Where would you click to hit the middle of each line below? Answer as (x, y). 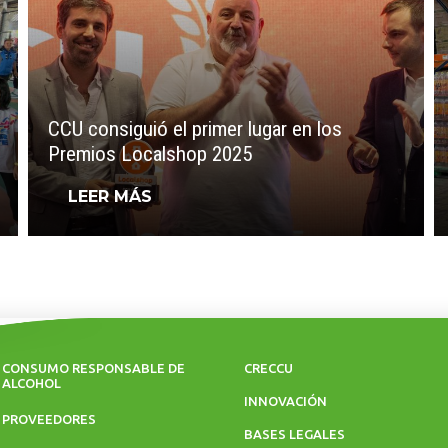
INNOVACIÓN (285, 401)
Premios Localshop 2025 (149, 154)
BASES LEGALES (294, 434)
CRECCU (268, 368)
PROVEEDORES (49, 419)
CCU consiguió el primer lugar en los (194, 129)
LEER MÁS (109, 197)
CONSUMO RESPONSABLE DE (93, 368)
